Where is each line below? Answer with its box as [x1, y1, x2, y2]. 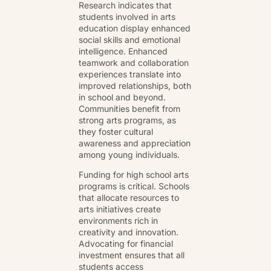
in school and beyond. [79, 91, 166, 102]
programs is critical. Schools [79, 181, 189, 191]
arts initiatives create [79, 204, 161, 214]
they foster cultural [79, 126, 153, 137]
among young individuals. [79, 149, 180, 160]
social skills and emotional [79, 34, 180, 45]
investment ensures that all [79, 250, 184, 260]
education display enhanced [79, 22, 191, 33]
